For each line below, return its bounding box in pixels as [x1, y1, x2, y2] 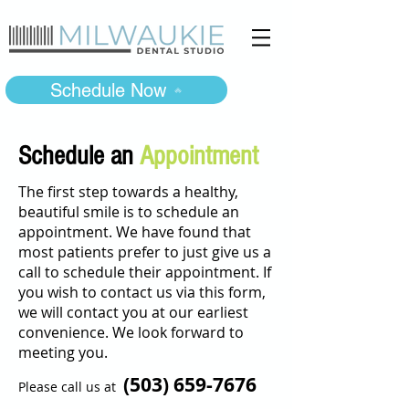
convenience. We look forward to [18, 322, 244, 342]
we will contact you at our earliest [18, 302, 248, 322]
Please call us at [18, 378, 123, 395]
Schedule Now [50, 79, 166, 101]
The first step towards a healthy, [18, 182, 238, 202]
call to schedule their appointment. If [18, 262, 271, 282]
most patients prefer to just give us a [18, 242, 271, 262]
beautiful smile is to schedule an [18, 202, 239, 222]
